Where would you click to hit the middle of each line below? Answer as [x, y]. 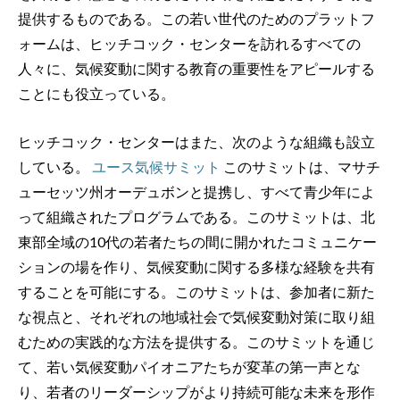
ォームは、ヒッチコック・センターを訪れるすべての [189, 44]
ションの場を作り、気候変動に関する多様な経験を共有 [196, 266]
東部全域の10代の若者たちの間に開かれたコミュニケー [197, 241]
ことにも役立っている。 [99, 94]
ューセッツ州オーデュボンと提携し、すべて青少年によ [196, 191]
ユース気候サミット [156, 166]
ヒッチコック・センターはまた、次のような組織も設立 [196, 141]
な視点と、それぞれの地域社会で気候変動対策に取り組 [196, 316]
